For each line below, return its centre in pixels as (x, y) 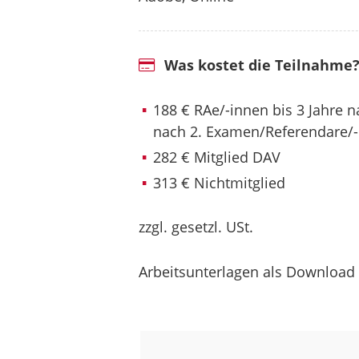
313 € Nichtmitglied (219, 182)
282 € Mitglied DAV (216, 157)
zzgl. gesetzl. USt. (196, 227)
